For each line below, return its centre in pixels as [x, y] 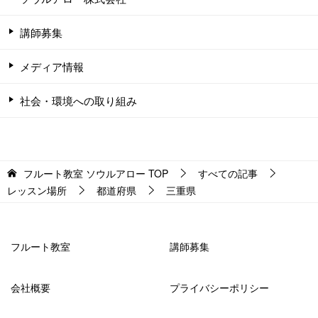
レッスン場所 [37, 190]
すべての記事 [228, 173]
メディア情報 [52, 66]
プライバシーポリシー [219, 287]
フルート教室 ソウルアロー [84, 173]
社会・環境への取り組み [78, 100]
